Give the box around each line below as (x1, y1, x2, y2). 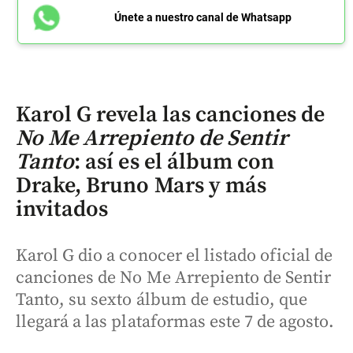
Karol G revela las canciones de (16, 101, 325, 129)
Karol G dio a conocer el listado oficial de (16, 245, 333, 267)
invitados (16, 195, 109, 224)
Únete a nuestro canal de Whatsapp (113, 11, 292, 24)
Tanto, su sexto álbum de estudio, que (16, 289, 308, 311)
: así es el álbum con (74, 148, 275, 176)
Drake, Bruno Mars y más (16, 172, 266, 200)
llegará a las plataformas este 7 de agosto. (16, 311, 335, 333)
